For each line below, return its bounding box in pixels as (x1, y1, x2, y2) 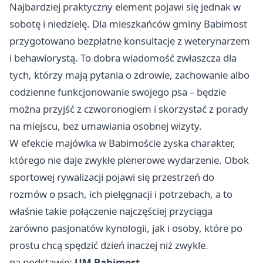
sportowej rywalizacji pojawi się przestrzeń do (9, 170, 214, 184)
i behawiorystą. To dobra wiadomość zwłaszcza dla (9, 50, 237, 65)
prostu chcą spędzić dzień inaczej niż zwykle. (9, 238, 208, 252)
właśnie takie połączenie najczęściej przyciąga (9, 204, 213, 218)
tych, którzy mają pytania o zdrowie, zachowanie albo (9, 68, 249, 82)
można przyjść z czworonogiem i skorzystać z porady (9, 102, 248, 116)
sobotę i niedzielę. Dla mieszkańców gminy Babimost (9, 16, 247, 31)
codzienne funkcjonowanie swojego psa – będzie (9, 85, 226, 99)
